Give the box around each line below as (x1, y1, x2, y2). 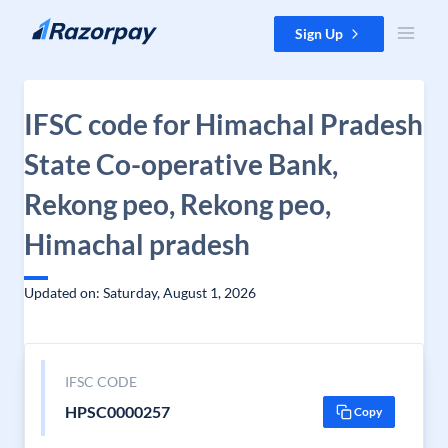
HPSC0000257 (64, 402, 170, 421)
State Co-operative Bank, (24, 147, 338, 181)
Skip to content (16, 17, 111, 34)
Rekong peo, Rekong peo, (24, 187, 331, 221)
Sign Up (295, 25, 343, 42)
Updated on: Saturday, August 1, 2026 (24, 284, 256, 301)
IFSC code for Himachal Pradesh (24, 107, 423, 141)
